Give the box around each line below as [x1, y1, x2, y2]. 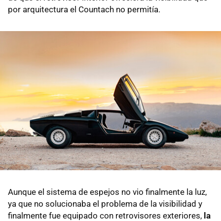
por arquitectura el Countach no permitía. [8, 4, 160, 15]
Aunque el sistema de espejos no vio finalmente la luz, [8, 186, 207, 197]
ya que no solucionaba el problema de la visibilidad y [8, 198, 202, 209]
